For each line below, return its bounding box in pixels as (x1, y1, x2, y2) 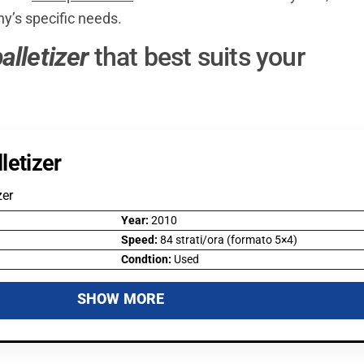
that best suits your (88, 41, 305, 72)
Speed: (120, 232, 160, 247)
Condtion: (120, 252, 174, 266)
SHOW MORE (76, 289, 165, 307)
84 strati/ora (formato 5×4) (159, 232, 297, 247)
